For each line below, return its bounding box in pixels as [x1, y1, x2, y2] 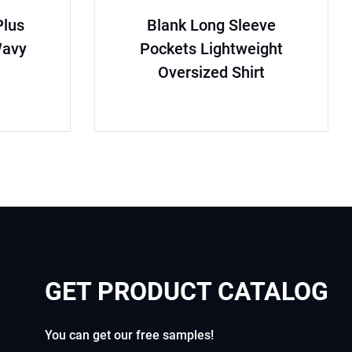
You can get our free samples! [45, 328, 214, 343]
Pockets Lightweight [139, 38, 283, 58]
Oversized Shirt [157, 62, 265, 82]
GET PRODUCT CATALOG [45, 277, 328, 307]
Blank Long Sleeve [146, 15, 276, 35]
